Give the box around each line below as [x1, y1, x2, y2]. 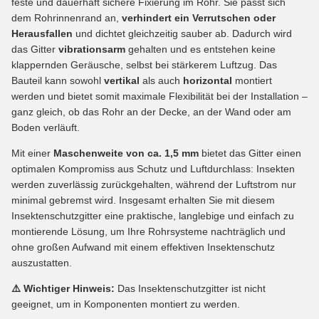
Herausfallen [11, 27, 75, 39]
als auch [142, 74, 183, 86]
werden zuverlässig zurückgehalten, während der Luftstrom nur [11, 178, 296, 190]
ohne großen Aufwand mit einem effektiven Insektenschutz [11, 241, 275, 253]
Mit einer [11, 147, 53, 159]
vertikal [104, 74, 142, 86]
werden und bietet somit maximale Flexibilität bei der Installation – [11, 90, 308, 102]
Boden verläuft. [11, 121, 80, 133]
